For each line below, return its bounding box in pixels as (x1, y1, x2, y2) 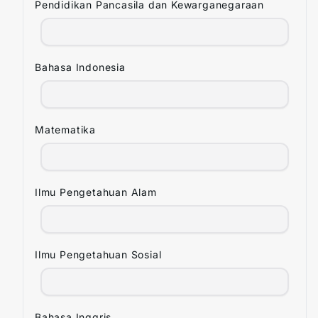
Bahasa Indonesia (35, 61, 126, 73)
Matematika (35, 124, 96, 136)
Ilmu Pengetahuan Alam (35, 186, 157, 198)
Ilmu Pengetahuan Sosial (35, 248, 162, 261)
